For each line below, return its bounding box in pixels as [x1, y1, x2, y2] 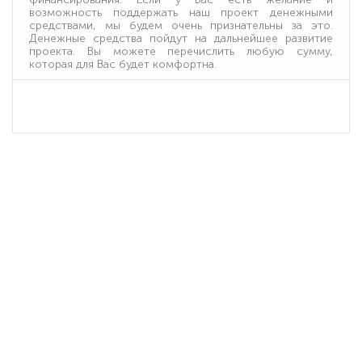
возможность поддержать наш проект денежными [29, 5, 333, 19]
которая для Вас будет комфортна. [29, 57, 217, 71]
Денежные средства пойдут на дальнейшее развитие [29, 31, 333, 45]
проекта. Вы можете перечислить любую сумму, [29, 44, 333, 58]
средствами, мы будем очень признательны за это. [29, 18, 333, 32]
